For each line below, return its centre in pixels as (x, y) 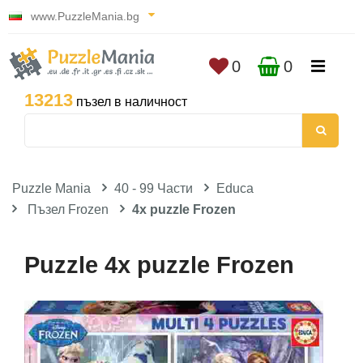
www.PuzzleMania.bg (85, 16)
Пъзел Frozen (68, 209)
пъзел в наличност (130, 102)
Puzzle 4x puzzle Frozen (159, 265)
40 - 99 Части (154, 188)
